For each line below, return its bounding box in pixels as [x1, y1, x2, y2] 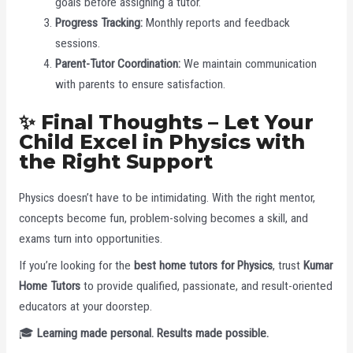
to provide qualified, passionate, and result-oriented [80, 278, 333, 293]
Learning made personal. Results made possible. [36, 325, 269, 340]
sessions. [55, 35, 101, 50]
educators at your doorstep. [18, 299, 152, 314]
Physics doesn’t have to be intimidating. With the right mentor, [18, 191, 315, 206]
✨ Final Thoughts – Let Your [18, 110, 314, 135]
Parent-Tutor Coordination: [55, 56, 181, 71]
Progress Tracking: [55, 15, 143, 30]
